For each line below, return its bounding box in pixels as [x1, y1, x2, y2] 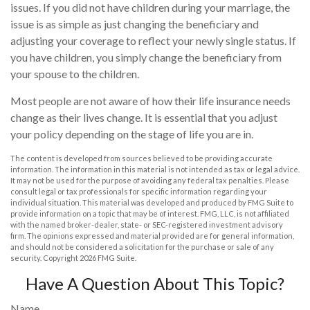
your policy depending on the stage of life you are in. [10, 127, 253, 140]
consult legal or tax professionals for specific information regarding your [10, 186, 267, 196]
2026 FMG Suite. [80, 253, 136, 262]
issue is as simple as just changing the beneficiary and [10, 17, 259, 30]
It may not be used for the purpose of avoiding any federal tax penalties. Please [10, 175, 289, 185]
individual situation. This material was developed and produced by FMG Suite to [10, 197, 293, 207]
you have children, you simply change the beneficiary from [10, 50, 282, 64]
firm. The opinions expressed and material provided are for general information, [10, 230, 294, 240]
